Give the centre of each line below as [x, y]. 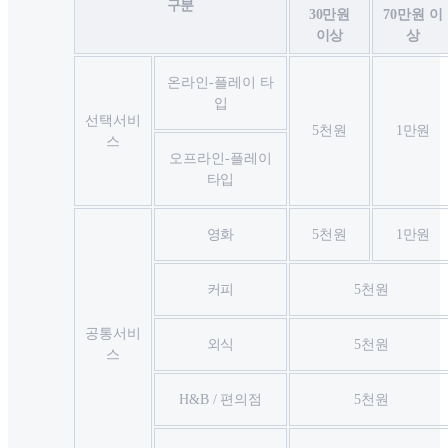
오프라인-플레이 [220, 159]
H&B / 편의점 [220, 400]
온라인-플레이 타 [220, 83]
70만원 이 [413, 15]
